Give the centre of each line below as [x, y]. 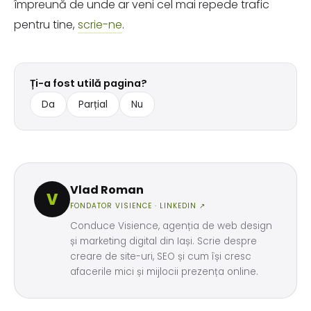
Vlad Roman [107, 190]
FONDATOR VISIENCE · [115, 206]
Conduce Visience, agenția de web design [171, 226]
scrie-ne [100, 25]
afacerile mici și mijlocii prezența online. [164, 272]
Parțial [93, 104]
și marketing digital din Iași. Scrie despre [163, 241]
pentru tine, [46, 25]
